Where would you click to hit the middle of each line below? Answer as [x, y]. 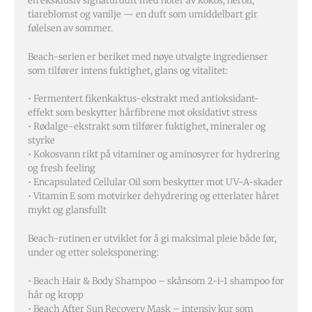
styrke [41, 141]
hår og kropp [56, 295]
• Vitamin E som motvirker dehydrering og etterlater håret [154, 196]
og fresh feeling [62, 169]
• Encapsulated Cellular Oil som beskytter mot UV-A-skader [155, 182]
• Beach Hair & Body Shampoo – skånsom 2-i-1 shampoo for [156, 281]
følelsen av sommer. [70, 28]
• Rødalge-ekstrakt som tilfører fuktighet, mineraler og [147, 127]
